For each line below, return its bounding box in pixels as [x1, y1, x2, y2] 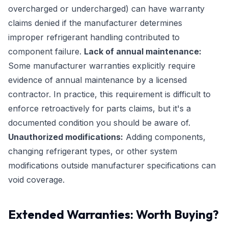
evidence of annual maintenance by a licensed [8, 75, 187, 85]
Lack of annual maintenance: [84, 46, 202, 56]
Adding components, [123, 132, 206, 142]
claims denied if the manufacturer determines [8, 18, 182, 28]
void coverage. [8, 175, 65, 185]
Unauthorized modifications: [8, 132, 123, 142]
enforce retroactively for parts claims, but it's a [8, 103, 191, 113]
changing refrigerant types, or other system [8, 146, 177, 156]
